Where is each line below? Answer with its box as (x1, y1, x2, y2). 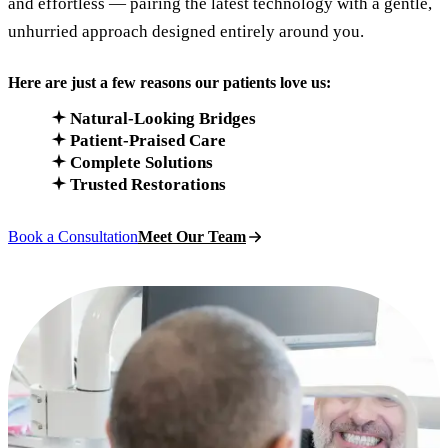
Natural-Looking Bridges (70, 109, 256, 129)
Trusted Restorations (70, 175, 226, 195)
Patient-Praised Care (70, 131, 226, 151)
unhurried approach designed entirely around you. (8, 22, 364, 42)
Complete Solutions (70, 153, 213, 173)
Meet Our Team (138, 228, 246, 246)
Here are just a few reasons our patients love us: (8, 74, 331, 92)
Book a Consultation (8, 228, 138, 246)
